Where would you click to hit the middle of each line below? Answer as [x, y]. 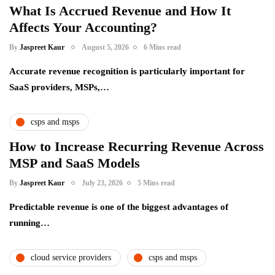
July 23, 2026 [102, 183]
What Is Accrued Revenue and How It [120, 10]
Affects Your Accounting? [83, 27]
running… [29, 223]
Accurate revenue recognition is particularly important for [127, 71]
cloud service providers [71, 258]
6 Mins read [162, 47]
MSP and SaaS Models [75, 163]
